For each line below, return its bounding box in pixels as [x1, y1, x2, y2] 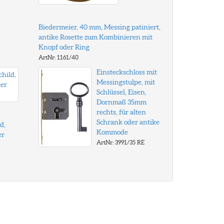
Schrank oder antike [96, 118, 160, 126]
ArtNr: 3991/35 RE [96, 139, 145, 145]
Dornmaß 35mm [96, 98, 147, 106]
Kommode [96, 128, 128, 136]
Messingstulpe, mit [96, 78, 155, 86]
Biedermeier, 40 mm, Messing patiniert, [38, 23, 161, 31]
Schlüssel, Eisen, [96, 88, 147, 96]
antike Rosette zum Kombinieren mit [38, 33, 153, 41]
